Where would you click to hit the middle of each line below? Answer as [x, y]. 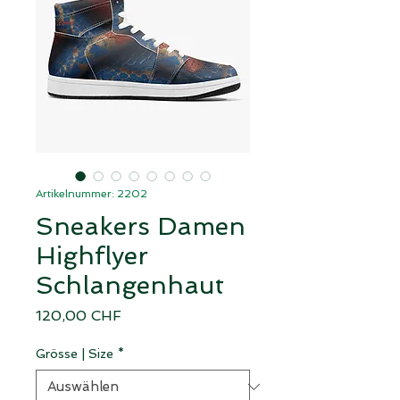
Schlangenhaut [130, 285]
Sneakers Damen [141, 226]
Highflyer [92, 255]
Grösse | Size [75, 353]
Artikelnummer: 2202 [92, 193]
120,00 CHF [79, 315]
